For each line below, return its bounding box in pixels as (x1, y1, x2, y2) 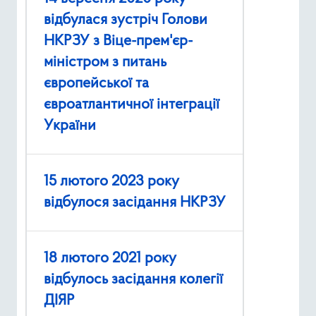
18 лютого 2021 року (44, 250, 176, 267)
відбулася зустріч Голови (44, 12, 207, 29)
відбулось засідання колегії (44, 272, 223, 288)
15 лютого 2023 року (44, 174, 179, 190)
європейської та (44, 75, 149, 92)
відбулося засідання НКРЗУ (44, 195, 226, 212)
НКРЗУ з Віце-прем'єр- (44, 33, 193, 50)
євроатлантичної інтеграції (44, 97, 219, 114)
